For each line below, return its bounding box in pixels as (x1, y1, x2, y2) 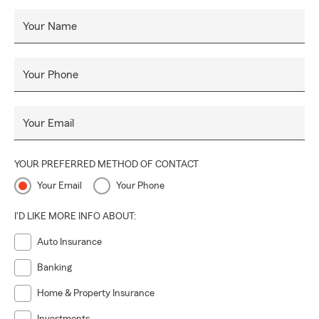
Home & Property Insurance (37, 288, 155, 298)
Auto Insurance (37, 237, 102, 247)
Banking (37, 263, 72, 273)
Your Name (23, 21, 77, 32)
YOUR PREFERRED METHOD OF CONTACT (14, 159, 199, 169)
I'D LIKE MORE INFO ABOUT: (14, 211, 136, 221)
